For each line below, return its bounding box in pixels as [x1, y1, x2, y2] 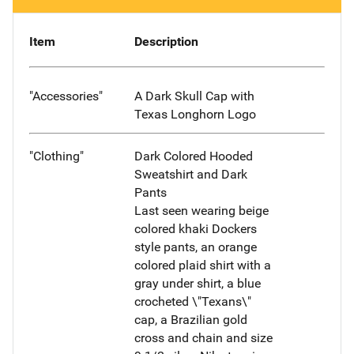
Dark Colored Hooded [134, 148, 253, 164]
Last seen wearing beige [134, 202, 269, 218]
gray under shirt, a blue [134, 275, 261, 291]
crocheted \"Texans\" [134, 293, 251, 309]
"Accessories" [29, 88, 103, 104]
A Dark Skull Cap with [134, 88, 254, 104]
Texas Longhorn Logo [134, 106, 256, 122]
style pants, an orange [134, 239, 257, 254]
